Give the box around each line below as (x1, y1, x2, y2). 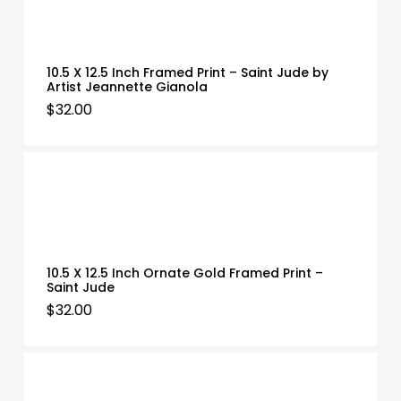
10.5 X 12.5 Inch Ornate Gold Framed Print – (46, 264, 323, 283)
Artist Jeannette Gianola (46, 78, 208, 97)
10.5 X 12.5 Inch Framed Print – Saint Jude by (46, 64, 328, 82)
